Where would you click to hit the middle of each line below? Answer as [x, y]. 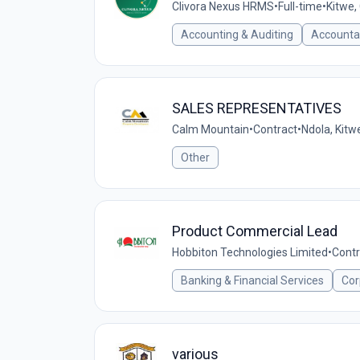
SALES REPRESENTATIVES [257, 108]
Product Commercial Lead [255, 231]
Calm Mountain [211, 129]
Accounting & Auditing [237, 35]
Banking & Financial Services [252, 280]
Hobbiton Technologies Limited [250, 252]
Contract [275, 129]
